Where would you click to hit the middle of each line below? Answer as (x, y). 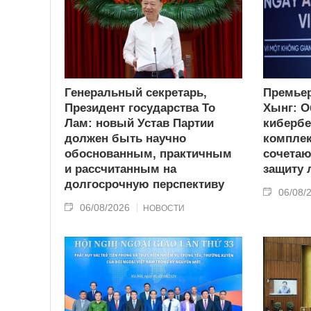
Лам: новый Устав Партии (139, 123)
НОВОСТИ (164, 208)
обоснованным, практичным (148, 153)
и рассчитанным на (120, 169)
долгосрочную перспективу (144, 184)
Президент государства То (140, 108)
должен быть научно (125, 138)
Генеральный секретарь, (136, 92)
